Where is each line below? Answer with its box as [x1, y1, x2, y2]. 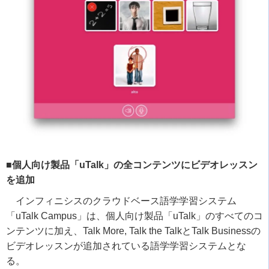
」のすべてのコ [196, 210, 263, 221]
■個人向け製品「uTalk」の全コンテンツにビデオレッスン [6, 159, 258, 170]
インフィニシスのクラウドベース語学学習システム [16, 195, 237, 206]
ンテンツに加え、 [6, 225, 83, 236]
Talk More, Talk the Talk [83, 225, 182, 236]
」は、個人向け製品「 [77, 210, 173, 221]
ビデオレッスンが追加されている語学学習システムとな [6, 240, 246, 251]
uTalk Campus [16, 210, 77, 221]
